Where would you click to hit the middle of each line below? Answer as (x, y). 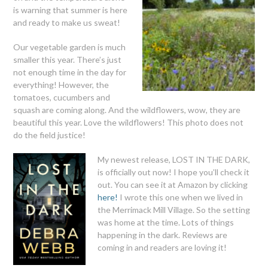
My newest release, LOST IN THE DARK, (174, 159)
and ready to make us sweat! (67, 22)
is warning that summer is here (71, 10)
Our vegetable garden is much (70, 47)
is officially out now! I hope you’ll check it (174, 172)
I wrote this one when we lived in (181, 197)
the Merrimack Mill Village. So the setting (174, 209)
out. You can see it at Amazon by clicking (173, 184)
